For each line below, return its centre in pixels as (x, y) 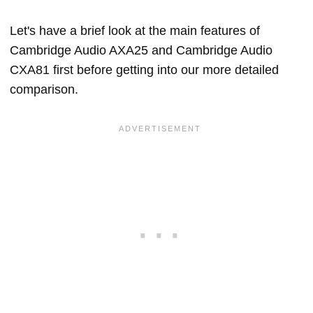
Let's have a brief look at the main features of (135, 31)
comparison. (44, 89)
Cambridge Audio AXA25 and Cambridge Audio (141, 50)
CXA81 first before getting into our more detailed (144, 70)
